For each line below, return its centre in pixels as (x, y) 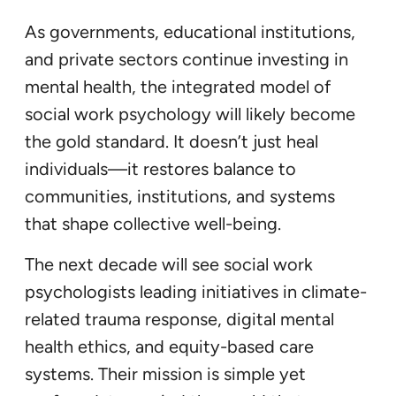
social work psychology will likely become (190, 114)
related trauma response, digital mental (179, 319)
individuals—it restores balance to (160, 168)
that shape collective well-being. (153, 223)
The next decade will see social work (169, 264)
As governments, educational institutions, (190, 31)
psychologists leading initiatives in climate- (196, 291)
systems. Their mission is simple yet (165, 373)
